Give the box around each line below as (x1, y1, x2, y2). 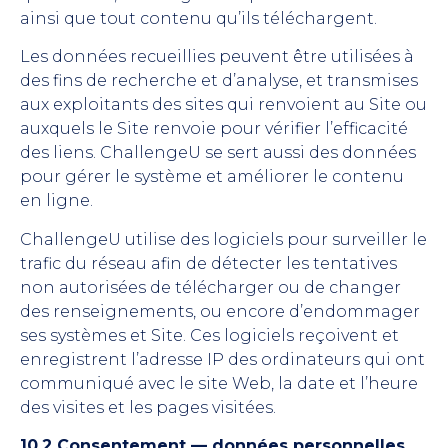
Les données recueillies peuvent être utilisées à (20, 47, 414, 67)
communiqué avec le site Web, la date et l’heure (20, 373, 418, 393)
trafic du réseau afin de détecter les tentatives (20, 253, 397, 273)
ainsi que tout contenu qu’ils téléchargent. (20, 9, 377, 28)
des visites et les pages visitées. (20, 397, 276, 417)
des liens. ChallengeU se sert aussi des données (20, 143, 416, 163)
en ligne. (20, 191, 93, 211)
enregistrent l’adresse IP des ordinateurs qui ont (20, 349, 425, 369)
